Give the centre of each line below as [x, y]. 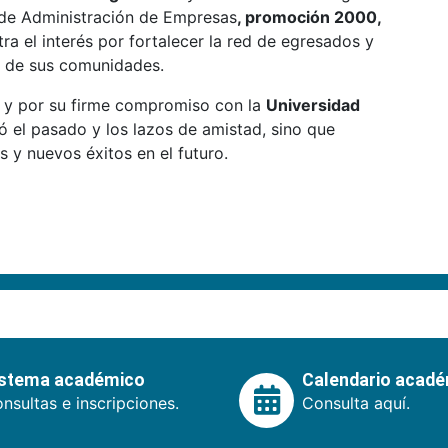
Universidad [313, 104]
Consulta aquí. [356, 402]
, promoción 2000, [309, 16]
